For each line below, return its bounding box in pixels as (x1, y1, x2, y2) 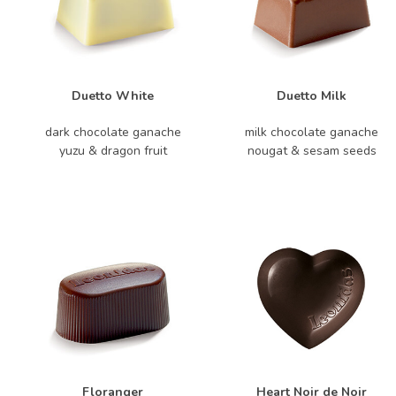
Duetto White (72, 88, 154, 104)
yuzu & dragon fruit (58, 142, 167, 159)
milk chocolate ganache (245, 124, 378, 141)
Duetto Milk (277, 88, 346, 104)
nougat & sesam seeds (247, 142, 377, 159)
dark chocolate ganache (44, 124, 181, 141)
